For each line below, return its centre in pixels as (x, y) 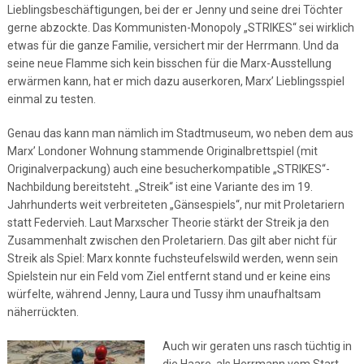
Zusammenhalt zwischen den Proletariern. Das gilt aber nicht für (172, 240)
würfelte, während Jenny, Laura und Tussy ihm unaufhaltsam (164, 294)
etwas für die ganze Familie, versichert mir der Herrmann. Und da (173, 45)
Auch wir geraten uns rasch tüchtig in (257, 346)
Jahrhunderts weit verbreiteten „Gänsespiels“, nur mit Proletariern (175, 205)
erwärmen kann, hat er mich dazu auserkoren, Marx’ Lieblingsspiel (175, 81)
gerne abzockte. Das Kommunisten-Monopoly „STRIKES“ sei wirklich (180, 28)
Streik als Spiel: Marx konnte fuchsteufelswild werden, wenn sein (172, 258)
